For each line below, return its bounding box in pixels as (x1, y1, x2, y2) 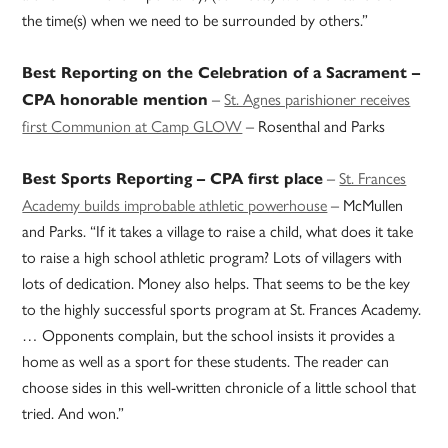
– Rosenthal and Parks (242, 114, 386, 138)
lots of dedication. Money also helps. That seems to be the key (22, 271, 411, 295)
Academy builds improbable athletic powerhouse (22, 193, 328, 217)
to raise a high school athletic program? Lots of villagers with (22, 245, 403, 269)
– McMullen (327, 193, 404, 217)
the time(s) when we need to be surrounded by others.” (22, 8, 369, 32)
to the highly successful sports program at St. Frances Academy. (22, 297, 422, 321)
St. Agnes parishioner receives (224, 87, 411, 111)
